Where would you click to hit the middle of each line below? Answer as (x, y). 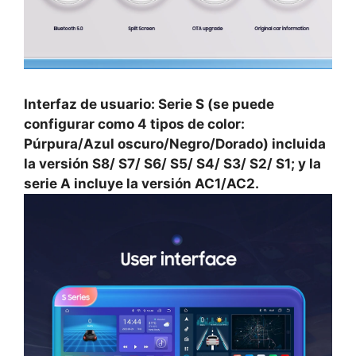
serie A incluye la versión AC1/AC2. (141, 184)
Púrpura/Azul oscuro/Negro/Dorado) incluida (175, 144)
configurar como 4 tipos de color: (134, 124)
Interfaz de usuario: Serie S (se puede (149, 104)
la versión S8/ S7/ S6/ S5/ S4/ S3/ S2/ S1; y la (172, 164)
